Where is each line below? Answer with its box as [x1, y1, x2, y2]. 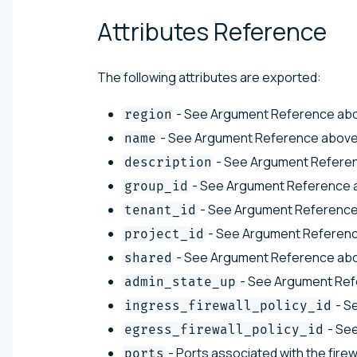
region [124, 106, 172, 122]
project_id [124, 226, 204, 241]
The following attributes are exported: [97, 68, 321, 86]
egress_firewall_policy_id [124, 321, 324, 337]
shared [124, 249, 172, 265]
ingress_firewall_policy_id [124, 297, 331, 313]
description [124, 154, 212, 170]
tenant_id [124, 202, 196, 218]
